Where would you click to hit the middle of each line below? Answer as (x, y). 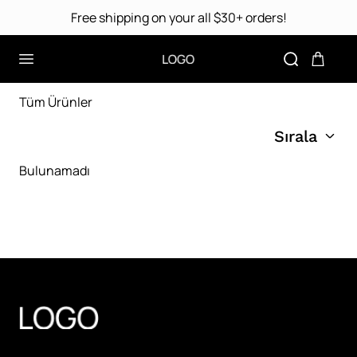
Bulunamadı (55, 171)
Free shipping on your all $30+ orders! (178, 18)
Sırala (296, 136)
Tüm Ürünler (56, 102)
